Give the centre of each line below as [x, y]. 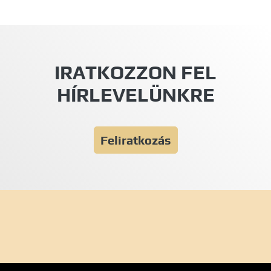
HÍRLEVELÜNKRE [135, 95]
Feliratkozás [135, 140]
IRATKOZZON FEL [135, 73]
